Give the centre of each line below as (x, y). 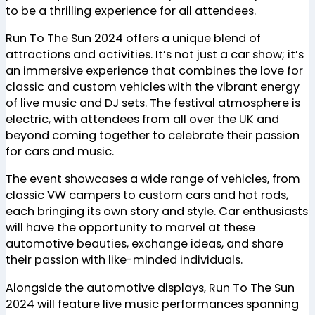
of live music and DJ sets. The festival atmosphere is (153, 103)
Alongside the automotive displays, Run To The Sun (150, 288)
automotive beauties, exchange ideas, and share (144, 244)
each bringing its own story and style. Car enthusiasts (157, 212)
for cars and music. (60, 152)
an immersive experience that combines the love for (154, 71)
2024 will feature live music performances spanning (152, 304)
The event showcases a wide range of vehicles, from (153, 179)
